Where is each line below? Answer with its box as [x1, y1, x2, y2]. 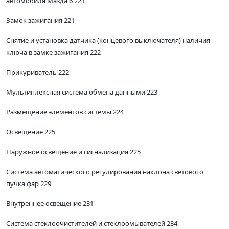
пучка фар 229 [6, 179, 51, 189]
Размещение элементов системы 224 [6, 107, 124, 117]
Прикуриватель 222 [6, 67, 69, 77]
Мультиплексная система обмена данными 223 [6, 87, 157, 97]
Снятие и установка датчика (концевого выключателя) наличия [6, 36, 210, 45]
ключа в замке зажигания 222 [6, 48, 101, 57]
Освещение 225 [6, 127, 55, 137]
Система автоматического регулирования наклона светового [6, 167, 203, 177]
